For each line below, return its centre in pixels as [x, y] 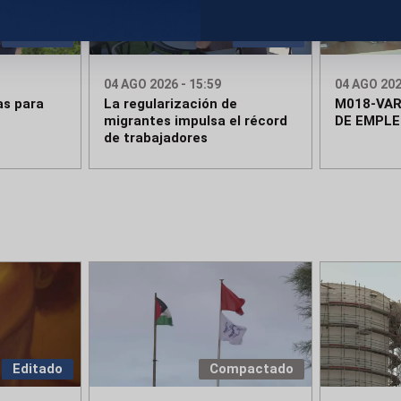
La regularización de [171, 104]
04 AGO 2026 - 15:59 [163, 85]
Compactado [251, 369]
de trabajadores [156, 138]
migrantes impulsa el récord [196, 121]
